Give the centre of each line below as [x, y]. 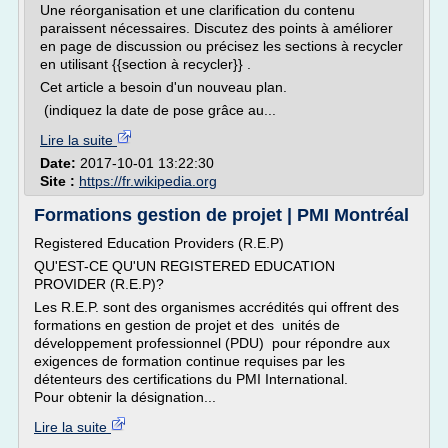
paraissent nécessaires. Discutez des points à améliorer [216, 28]
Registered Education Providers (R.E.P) [159, 243]
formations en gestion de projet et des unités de [187, 325]
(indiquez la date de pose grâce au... [158, 110]
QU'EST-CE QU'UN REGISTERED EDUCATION [184, 266]
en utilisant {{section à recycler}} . [145, 64]
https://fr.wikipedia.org [148, 181]
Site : [59, 181]
